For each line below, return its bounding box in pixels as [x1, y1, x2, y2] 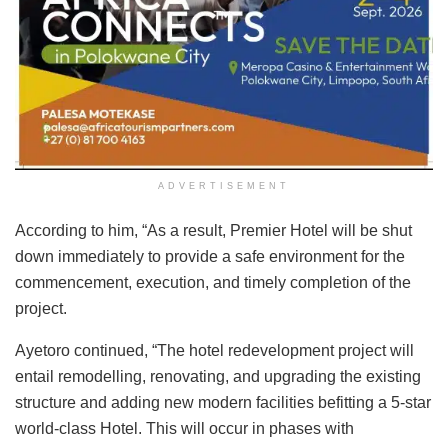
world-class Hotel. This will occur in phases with [15, 420, 354, 438]
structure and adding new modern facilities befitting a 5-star [15, 394, 431, 412]
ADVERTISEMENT [158, 181, 290, 192]
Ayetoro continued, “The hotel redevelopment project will [15, 342, 414, 360]
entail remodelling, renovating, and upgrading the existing [15, 368, 421, 386]
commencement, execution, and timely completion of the [15, 274, 411, 292]
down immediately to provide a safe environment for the [15, 248, 405, 266]
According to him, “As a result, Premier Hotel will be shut [15, 222, 412, 240]
